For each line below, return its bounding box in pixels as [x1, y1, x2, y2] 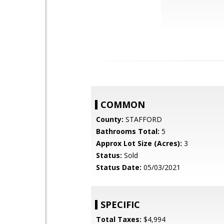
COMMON [100, 98, 145, 110]
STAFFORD [123, 114, 162, 124]
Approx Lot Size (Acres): [96, 138, 182, 148]
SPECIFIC [100, 198, 140, 210]
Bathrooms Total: [96, 126, 159, 136]
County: [96, 114, 123, 124]
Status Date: [96, 162, 141, 172]
